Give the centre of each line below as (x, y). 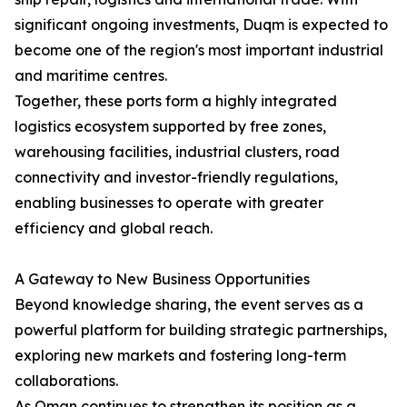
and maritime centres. (91, 75)
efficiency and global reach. (114, 228)
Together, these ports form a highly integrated (176, 101)
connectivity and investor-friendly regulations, (176, 177)
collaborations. (66, 381)
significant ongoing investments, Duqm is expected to (201, 25)
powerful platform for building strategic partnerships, (201, 330)
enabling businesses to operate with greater (169, 203)
